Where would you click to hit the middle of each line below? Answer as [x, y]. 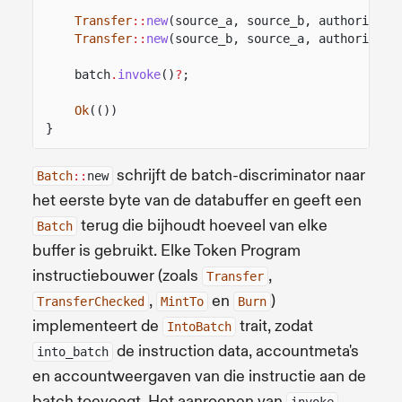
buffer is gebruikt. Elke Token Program [166, 250]
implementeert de [97, 326]
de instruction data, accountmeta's [236, 351]
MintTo [182, 301]
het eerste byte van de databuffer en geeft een [197, 200]
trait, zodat [275, 326]
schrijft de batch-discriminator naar [239, 175]
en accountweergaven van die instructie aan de [199, 376]
